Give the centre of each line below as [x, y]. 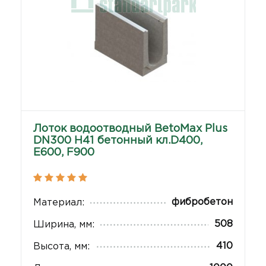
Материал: [59, 203]
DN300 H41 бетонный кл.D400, [118, 141]
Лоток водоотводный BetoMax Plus [130, 129]
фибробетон [202, 202]
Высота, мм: [61, 247]
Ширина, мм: [64, 225]
